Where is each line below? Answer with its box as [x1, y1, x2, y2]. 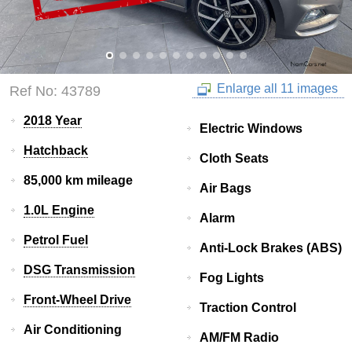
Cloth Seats [200, 152, 269, 166]
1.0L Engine [24, 203, 94, 218]
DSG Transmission [24, 263, 135, 277]
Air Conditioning [24, 323, 122, 337]
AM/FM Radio [200, 331, 279, 345]
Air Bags [200, 181, 251, 196]
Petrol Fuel [24, 233, 88, 247]
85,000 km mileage [24, 174, 133, 188]
